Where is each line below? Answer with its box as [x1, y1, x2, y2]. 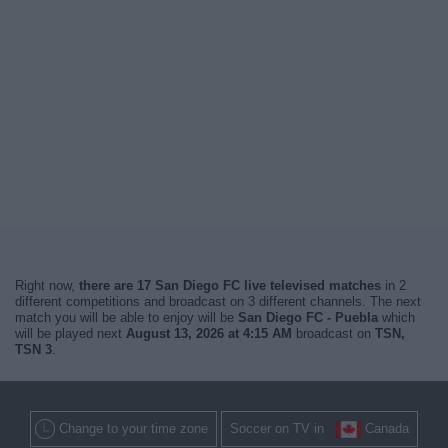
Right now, [15, 278, 79, 293]
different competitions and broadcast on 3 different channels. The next [15, 294, 421, 309]
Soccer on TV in [230, 421, 336, 436]
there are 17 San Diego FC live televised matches [79, 278, 381, 293]
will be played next [15, 326, 126, 341]
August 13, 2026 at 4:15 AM [126, 326, 292, 341]
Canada [365, 421, 409, 436]
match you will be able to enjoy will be [15, 310, 238, 325]
